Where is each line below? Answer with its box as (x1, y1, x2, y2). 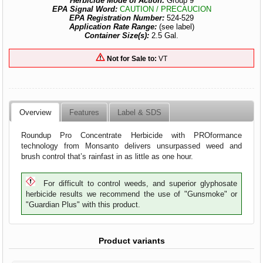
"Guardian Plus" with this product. (26, 200, 141, 210)
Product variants (98, 235, 165, 245)
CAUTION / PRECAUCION (119, 5, 211, 14)
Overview (19, 107, 52, 117)
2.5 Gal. (149, 31, 178, 40)
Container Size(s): (85, 31, 149, 40)
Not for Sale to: (107, 54, 157, 62)
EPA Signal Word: (52, 5, 120, 14)
